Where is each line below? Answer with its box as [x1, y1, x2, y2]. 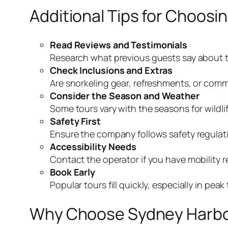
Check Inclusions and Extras [50, 64, 173, 76]
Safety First [50, 115, 101, 127]
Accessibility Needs [50, 140, 137, 153]
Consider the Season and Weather [50, 89, 199, 102]
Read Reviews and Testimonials [50, 38, 188, 51]
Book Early [50, 165, 95, 178]
